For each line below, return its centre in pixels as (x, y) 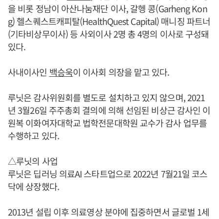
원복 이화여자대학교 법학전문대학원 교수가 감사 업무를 (107, 123)
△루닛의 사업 (33, 161)
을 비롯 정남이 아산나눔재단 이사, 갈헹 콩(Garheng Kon (108, 8)
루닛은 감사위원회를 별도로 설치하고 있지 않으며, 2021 (107, 97)
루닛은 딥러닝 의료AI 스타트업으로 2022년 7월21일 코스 (108, 174)
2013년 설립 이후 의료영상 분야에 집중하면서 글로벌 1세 (109, 212)
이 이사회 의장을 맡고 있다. (121, 72)
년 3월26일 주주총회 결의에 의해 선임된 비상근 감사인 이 (109, 110)
